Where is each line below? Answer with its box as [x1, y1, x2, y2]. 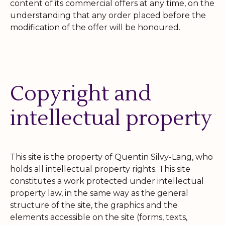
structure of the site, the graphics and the [10, 200, 178, 210]
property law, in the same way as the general [10, 188, 188, 198]
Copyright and [10, 80, 151, 107]
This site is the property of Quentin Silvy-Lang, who [10, 152, 213, 162]
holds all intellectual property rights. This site [10, 164, 190, 174]
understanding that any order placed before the [10, 10, 206, 20]
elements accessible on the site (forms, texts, [10, 212, 187, 222]
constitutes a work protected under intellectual [10, 176, 204, 186]
